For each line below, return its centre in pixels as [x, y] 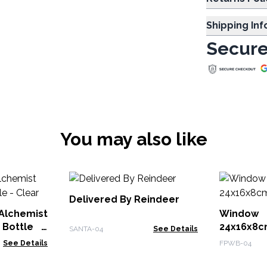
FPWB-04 [235, 243]
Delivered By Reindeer [124, 199]
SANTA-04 [86, 229]
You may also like [133, 139]
